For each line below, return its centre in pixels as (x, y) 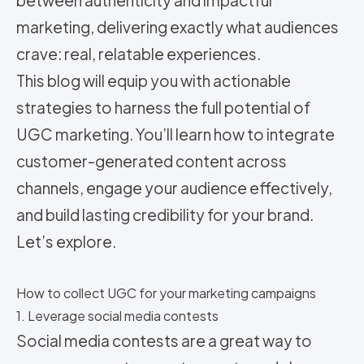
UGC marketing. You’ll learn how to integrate (175, 134)
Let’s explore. (66, 241)
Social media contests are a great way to (164, 340)
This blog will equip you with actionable (154, 80)
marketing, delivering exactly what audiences (178, 26)
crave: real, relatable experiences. (139, 53)
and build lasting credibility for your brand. (166, 214)
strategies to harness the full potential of (163, 107)
